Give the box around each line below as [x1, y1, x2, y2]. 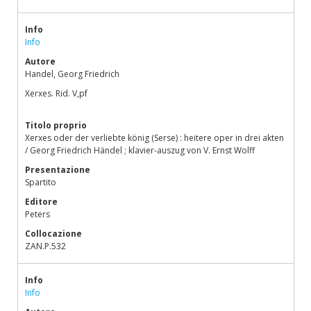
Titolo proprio [25, 119, 87, 131]
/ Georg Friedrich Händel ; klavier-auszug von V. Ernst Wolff [25, 144, 255, 156]
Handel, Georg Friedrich [25, 68, 119, 80]
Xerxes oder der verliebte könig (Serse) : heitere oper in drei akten [25, 132, 284, 144]
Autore [25, 56, 56, 67]
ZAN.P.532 [25, 240, 66, 252]
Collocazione [25, 228, 82, 239]
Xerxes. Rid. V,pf [25, 87, 87, 99]
